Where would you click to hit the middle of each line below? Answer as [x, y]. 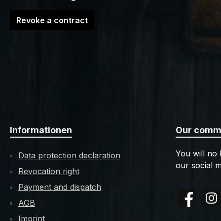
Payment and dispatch [60, 187]
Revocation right [49, 171]
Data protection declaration [69, 155]
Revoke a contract [52, 20]
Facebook [194, 203]
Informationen [41, 130]
